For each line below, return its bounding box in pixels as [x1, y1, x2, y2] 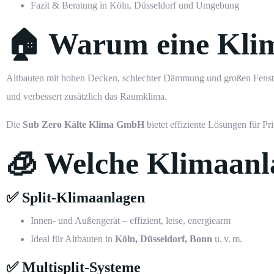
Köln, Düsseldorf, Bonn [115, 234, 212, 245]
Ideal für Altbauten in [31, 234, 115, 245]
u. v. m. [212, 234, 242, 245]
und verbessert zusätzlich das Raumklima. [6, 91, 167, 102]
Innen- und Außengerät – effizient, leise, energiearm [31, 215, 231, 226]
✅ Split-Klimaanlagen [6, 190, 145, 206]
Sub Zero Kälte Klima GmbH [23, 119, 144, 130]
